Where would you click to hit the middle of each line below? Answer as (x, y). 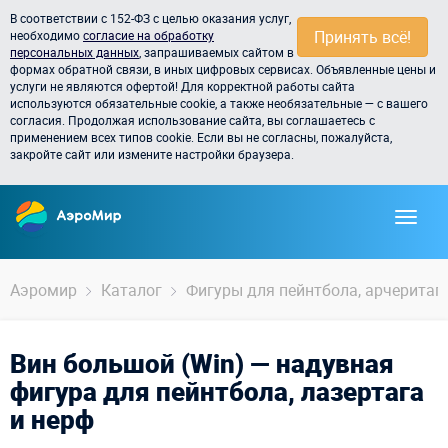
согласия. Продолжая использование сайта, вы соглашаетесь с (192, 120)
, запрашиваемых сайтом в (216, 52)
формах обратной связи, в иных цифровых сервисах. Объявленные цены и (223, 69)
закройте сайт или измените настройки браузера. (152, 154)
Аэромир (43, 290)
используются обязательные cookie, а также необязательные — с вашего (219, 103)
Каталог (131, 290)
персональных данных (74, 52)
